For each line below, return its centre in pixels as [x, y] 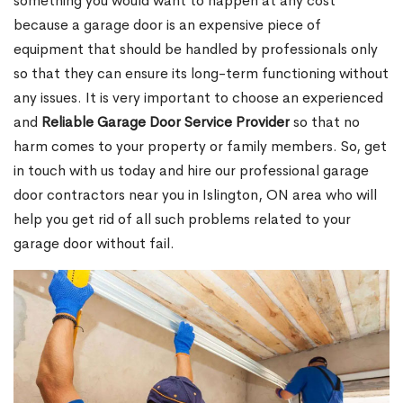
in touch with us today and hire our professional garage [191, 171]
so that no [325, 122]
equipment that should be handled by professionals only [196, 49]
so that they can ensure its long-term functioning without [201, 74]
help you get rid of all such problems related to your [182, 219]
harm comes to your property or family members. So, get [200, 147]
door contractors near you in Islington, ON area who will [195, 195]
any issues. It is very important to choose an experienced [198, 98]
